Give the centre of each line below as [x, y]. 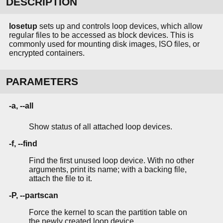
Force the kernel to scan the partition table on [108, 213]
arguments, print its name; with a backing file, [108, 170]
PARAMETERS [42, 82]
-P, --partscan [34, 196]
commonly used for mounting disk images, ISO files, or [104, 44]
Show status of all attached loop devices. [101, 127]
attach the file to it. [60, 179]
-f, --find [23, 144]
